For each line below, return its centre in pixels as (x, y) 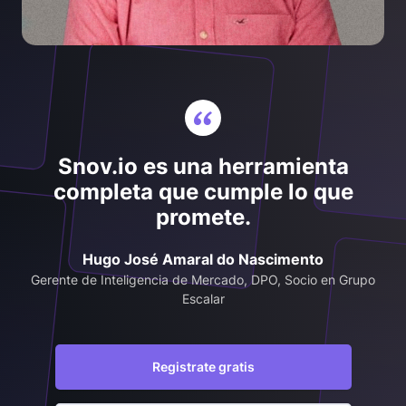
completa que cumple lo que (203, 191)
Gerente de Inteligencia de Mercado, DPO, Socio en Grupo (203, 279)
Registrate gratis (203, 366)
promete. (203, 217)
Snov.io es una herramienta (203, 166)
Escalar (203, 298)
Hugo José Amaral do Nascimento (203, 259)
